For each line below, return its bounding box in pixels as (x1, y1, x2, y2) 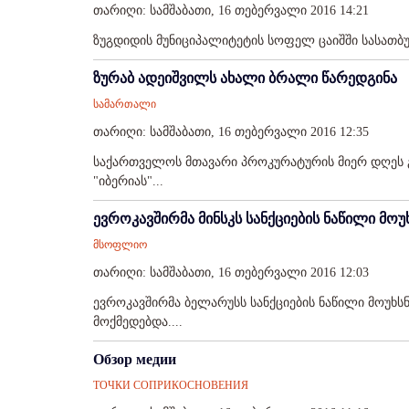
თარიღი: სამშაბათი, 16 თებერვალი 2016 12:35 (93, 125, 369, 139)
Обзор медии (93, 351, 176, 367)
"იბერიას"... (93, 174, 163, 188)
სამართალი (93, 98, 156, 110)
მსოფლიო (93, 238, 147, 251)
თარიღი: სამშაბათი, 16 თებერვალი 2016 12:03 (93, 266, 369, 279)
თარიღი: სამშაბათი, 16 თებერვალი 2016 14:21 (93, 4, 369, 17)
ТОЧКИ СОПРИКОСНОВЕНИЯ (93, 379, 248, 392)
